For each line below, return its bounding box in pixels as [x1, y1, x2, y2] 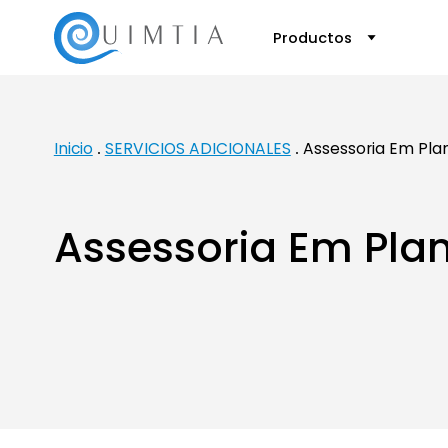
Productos [272, 28, 356, 48]
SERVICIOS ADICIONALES [104, 138, 291, 159]
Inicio [53, 138, 93, 159]
